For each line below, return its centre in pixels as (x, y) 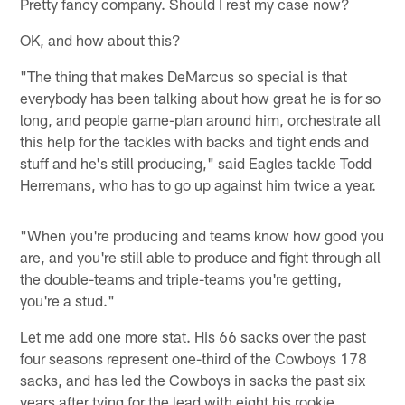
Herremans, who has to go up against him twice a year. (198, 184)
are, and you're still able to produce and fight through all (201, 256)
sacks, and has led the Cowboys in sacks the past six (193, 379)
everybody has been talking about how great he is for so (201, 97)
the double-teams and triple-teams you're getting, (181, 278)
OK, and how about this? (101, 39)
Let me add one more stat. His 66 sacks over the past (193, 336)
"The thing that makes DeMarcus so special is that (184, 75)
